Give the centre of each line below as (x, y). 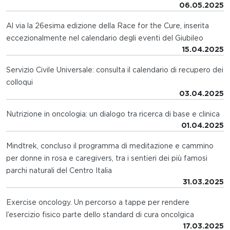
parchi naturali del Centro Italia (59, 171)
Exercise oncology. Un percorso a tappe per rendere (98, 203)
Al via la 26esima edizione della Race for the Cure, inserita (108, 26)
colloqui (20, 82)
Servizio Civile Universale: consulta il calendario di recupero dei (115, 70)
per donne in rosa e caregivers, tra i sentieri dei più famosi (107, 158)
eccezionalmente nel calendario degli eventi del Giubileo (105, 38)
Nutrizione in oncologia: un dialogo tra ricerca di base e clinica (113, 114)
